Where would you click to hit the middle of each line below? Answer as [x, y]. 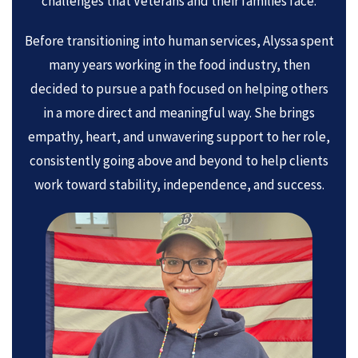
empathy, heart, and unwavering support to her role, [179, 137]
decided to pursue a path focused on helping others [179, 89]
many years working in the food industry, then [179, 65]
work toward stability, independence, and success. [179, 185]
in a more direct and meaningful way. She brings [179, 113]
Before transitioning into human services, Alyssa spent [179, 41]
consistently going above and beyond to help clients [179, 161]
